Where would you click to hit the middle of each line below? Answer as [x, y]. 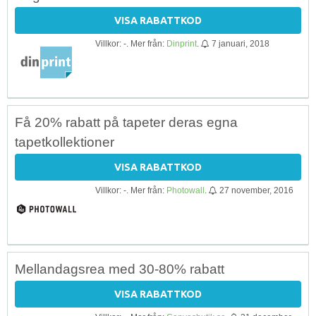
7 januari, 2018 [241, 43]
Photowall [186, 190]
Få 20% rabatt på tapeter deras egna [126, 122]
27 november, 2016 [256, 190]
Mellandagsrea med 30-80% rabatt [120, 269]
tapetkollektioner [65, 142]
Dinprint [182, 43]
